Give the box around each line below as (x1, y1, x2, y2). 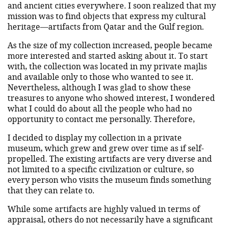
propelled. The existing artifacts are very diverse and (8, 153, 212, 164)
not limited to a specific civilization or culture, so (8, 163, 194, 174)
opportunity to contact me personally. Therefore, (8, 113, 195, 124)
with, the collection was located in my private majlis (8, 60, 207, 71)
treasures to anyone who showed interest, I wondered (8, 92, 215, 103)
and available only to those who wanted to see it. (8, 71, 193, 82)
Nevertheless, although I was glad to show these (8, 81, 191, 92)
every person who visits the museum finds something (8, 174, 211, 185)
